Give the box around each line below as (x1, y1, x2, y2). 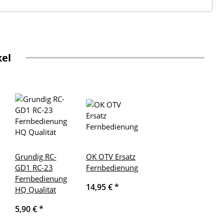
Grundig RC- (14, 151, 56, 162)
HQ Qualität (14, 184, 56, 195)
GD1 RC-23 (14, 162, 53, 173)
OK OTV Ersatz (86, 151, 135, 162)
